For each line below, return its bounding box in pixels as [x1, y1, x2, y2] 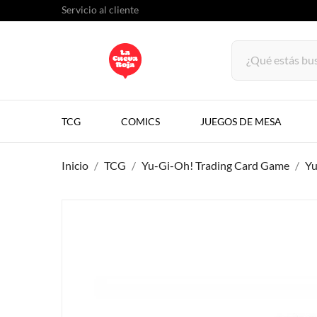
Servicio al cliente [62, 4, 139, 16]
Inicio [62, 158, 88, 172]
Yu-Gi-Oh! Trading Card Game [142, 158, 289, 172]
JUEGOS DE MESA [200, 115, 282, 127]
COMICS [121, 115, 160, 127]
